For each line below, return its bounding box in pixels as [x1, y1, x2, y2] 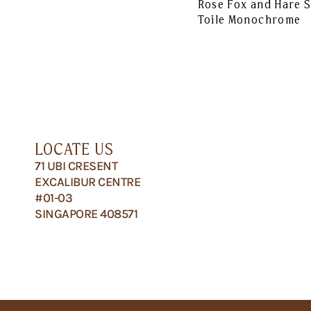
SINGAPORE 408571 [35, 206, 137, 222]
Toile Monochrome [197, 12, 301, 27]
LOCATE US [35, 139, 114, 160]
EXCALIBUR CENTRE [35, 174, 140, 190]
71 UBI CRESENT [35, 158, 117, 174]
